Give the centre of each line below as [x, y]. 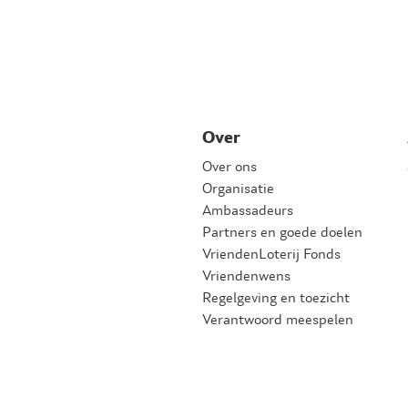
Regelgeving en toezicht [276, 297]
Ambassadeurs [248, 210]
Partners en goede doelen [282, 232]
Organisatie [238, 188]
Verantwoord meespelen [278, 319]
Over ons [229, 166]
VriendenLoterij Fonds [271, 254]
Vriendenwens [246, 275]
